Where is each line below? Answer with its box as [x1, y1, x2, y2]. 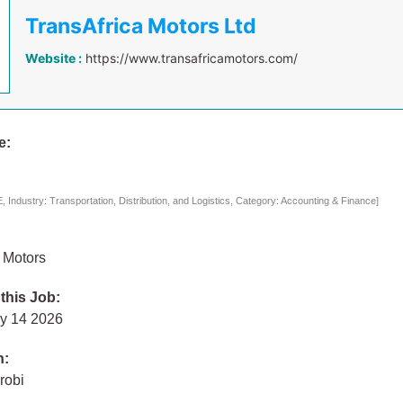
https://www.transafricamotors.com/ [85, 50, 299, 66]
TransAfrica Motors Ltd [25, 13, 257, 39]
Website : [25, 50, 83, 66]
